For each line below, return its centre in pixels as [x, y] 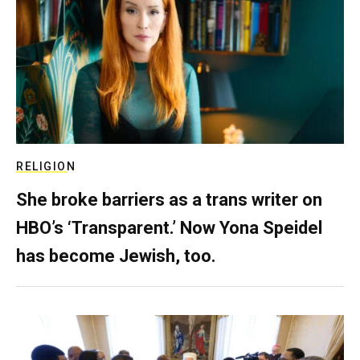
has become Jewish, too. [116, 256]
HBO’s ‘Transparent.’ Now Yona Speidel [169, 227]
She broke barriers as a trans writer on [169, 199]
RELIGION [46, 166]
